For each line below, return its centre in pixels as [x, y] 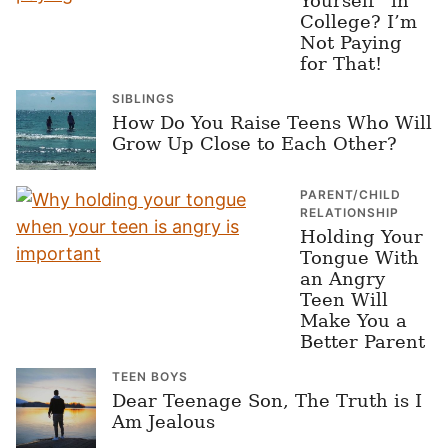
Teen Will [344, 299]
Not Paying [351, 42]
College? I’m [358, 21]
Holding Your [361, 236]
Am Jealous [163, 421]
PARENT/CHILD [350, 194]
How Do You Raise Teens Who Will [272, 122]
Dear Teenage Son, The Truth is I [267, 400]
